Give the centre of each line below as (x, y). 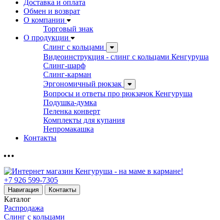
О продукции (46, 38)
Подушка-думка (70, 102)
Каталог (17, 199)
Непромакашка (69, 129)
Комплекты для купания (84, 120)
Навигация (23, 190)
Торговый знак (68, 29)
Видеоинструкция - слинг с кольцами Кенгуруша (126, 57)
